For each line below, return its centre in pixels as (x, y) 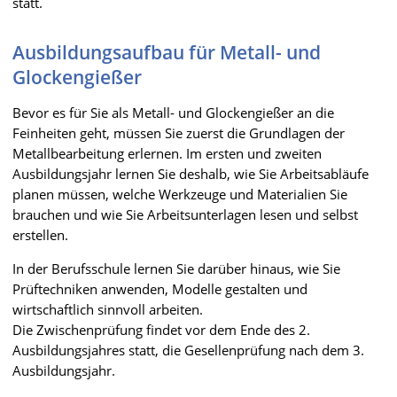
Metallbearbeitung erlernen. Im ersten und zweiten (167, 153)
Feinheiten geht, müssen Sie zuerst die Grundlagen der (179, 132)
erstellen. (40, 234)
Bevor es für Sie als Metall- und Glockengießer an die (173, 112)
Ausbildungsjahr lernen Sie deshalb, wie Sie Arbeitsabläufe (191, 173)
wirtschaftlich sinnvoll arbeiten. (108, 309)
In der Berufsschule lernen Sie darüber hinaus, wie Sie (176, 268)
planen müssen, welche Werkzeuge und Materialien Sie (180, 194)
